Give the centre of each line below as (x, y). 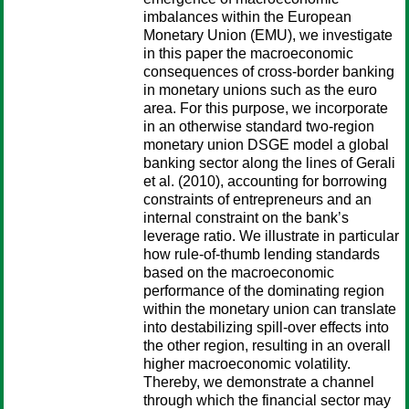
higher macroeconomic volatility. (247, 364)
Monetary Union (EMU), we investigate (268, 35)
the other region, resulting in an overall (267, 346)
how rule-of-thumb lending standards (262, 254)
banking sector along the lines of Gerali (269, 163)
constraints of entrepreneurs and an (257, 199)
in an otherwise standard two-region (259, 126)
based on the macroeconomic (239, 273)
